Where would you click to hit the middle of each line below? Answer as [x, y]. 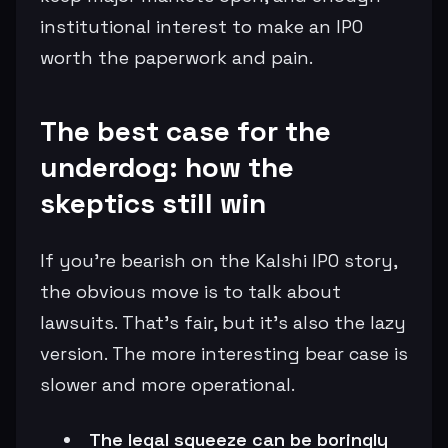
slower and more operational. [167, 384]
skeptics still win [153, 202]
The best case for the [185, 130]
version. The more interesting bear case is [224, 353]
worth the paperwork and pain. [176, 57]
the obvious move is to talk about [190, 291]
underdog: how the [167, 166]
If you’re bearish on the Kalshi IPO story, [218, 260]
